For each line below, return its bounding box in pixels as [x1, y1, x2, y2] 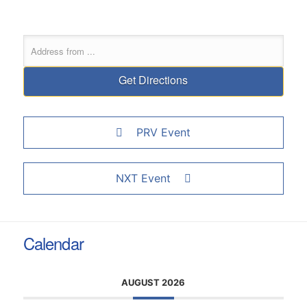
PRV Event [136, 125, 191, 139]
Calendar [23, 231, 84, 255]
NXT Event [115, 171, 171, 185]
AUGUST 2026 [121, 276, 186, 288]
